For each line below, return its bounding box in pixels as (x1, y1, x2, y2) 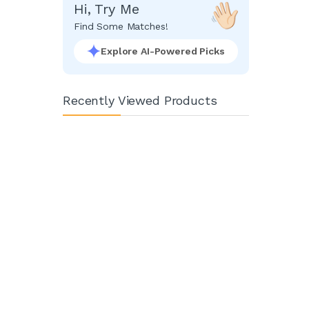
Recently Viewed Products (63, 92, 217, 108)
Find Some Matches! (74, 20, 168, 32)
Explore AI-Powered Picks (101, 45, 225, 57)
